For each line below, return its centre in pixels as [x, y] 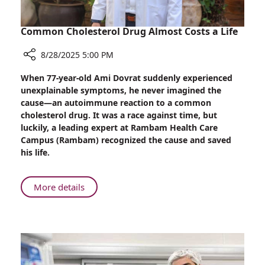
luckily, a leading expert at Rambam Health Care [119, 128]
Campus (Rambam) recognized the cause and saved [126, 140]
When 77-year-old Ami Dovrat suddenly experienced [127, 78]
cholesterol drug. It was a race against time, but [119, 115]
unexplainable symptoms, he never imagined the [121, 91]
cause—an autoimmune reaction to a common [116, 103]
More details [59, 187]
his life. [35, 153]
